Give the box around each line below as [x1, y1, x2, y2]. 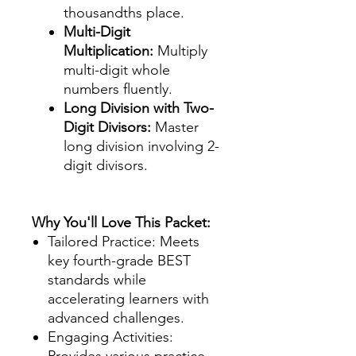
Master [151, 118, 199, 136]
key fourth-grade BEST [48, 251, 191, 269]
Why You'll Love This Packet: [32, 213, 211, 231]
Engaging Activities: [48, 327, 173, 346]
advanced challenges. [48, 308, 184, 327]
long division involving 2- [64, 137, 219, 155]
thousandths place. [64, 3, 184, 21]
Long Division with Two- [64, 99, 214, 117]
